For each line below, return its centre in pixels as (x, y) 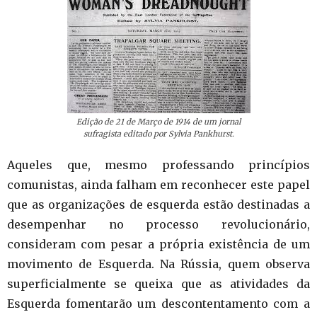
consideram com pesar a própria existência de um (158, 244)
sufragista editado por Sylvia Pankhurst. (158, 134)
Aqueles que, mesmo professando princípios (158, 165)
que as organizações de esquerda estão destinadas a (158, 205)
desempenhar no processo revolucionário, (158, 225)
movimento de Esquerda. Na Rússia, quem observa (158, 264)
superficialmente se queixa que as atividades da (158, 284)
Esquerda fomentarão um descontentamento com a (158, 304)
